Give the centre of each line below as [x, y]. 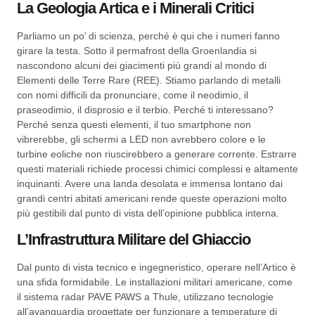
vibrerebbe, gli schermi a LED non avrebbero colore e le [141, 139]
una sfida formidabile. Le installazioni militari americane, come [155, 282]
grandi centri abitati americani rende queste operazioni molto [152, 198]
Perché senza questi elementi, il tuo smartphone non [134, 124]
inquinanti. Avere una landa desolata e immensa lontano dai [150, 183]
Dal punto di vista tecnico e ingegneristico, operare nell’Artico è [156, 268]
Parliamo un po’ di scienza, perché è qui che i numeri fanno [148, 36]
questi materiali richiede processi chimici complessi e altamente [157, 168]
